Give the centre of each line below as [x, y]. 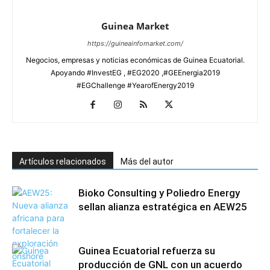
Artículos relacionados [63, 161]
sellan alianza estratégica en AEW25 [163, 206]
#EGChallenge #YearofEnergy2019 [135, 85]
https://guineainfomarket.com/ [135, 43]
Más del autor [147, 161]
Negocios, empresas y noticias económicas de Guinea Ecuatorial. [135, 60]
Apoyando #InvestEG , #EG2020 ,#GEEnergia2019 [135, 72]
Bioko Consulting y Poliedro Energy [159, 193]
